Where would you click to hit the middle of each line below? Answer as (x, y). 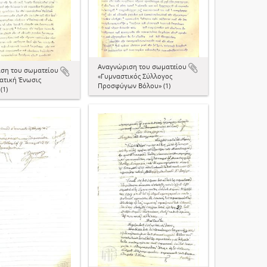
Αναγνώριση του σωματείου (142, 66)
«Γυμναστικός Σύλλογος (135, 76)
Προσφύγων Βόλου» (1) (134, 85)
